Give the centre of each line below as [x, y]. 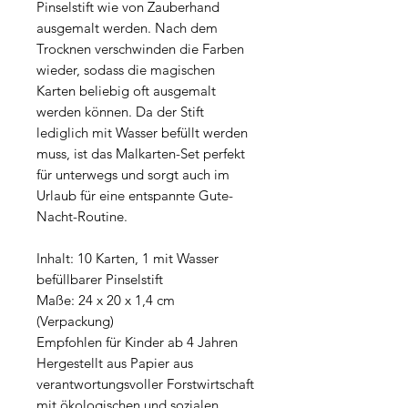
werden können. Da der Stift [120, 112]
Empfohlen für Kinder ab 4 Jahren [137, 342]
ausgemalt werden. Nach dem [127, 28]
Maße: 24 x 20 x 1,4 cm [106, 301]
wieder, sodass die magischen [126, 70]
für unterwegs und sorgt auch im [133, 175]
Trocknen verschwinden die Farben [140, 49]
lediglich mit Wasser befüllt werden [142, 133]
